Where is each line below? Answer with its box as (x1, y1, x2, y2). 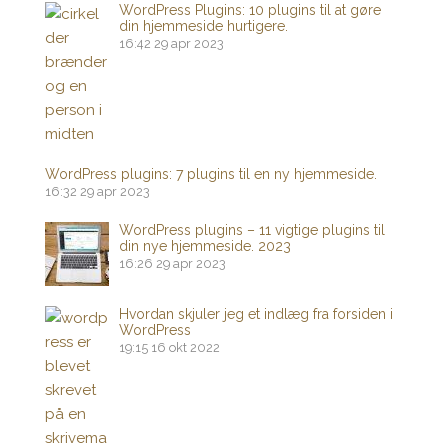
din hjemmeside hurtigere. (119, 18, 288, 35)
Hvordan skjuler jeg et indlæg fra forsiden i (119, 306, 393, 323)
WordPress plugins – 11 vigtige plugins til (119, 222, 385, 239)
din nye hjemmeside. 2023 (119, 238, 291, 255)
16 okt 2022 (151, 340, 220, 356)
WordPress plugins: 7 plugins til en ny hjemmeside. (45, 166, 377, 183)
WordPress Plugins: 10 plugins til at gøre (119, 2, 381, 19)
